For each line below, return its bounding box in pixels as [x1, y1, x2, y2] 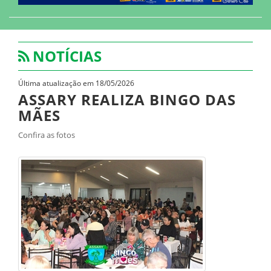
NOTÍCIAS [33, 46, 102, 66]
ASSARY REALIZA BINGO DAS [18, 90, 236, 109]
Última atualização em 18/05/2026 [18, 78, 134, 88]
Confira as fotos [18, 130, 75, 140]
